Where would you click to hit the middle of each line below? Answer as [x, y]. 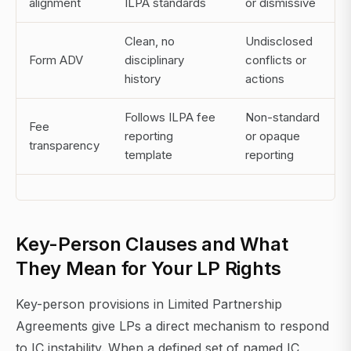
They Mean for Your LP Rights [148, 269]
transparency [64, 146]
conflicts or [276, 60]
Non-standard [282, 118]
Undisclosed [279, 42]
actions [265, 79]
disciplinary [154, 60]
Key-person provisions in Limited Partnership [149, 304]
